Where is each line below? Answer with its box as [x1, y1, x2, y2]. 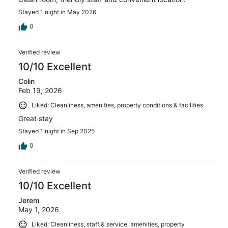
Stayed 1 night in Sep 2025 [18, 127, 95, 135]
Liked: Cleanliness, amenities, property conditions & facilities [32, 101, 203, 109]
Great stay [18, 113, 53, 123]
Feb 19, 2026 [18, 86, 62, 95]
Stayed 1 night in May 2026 [18, 8, 96, 16]
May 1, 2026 [18, 205, 59, 214]
